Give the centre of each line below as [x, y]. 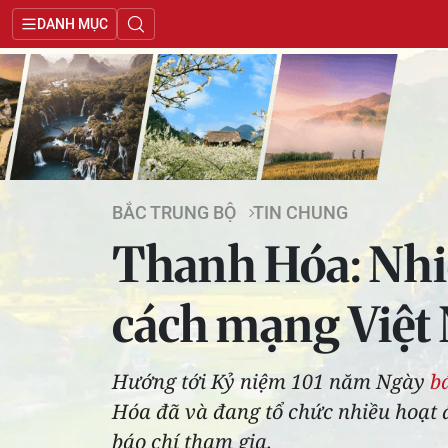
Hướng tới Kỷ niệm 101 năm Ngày [271, 381]
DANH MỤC [72, 24]
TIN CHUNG [300, 213]
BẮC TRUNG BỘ [174, 213]
